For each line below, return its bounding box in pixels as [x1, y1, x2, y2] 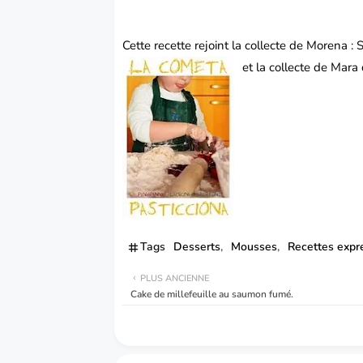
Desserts [173, 239, 221, 255]
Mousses [231, 239, 278, 255]
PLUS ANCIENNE [140, 272, 210, 285]
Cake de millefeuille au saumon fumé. [130, 288, 294, 301]
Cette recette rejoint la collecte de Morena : [122, 37, 357, 54]
